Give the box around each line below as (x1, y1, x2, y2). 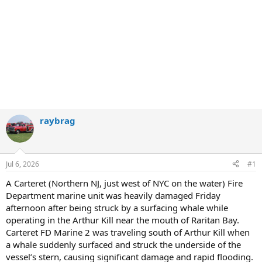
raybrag (40, 115, 75, 126)
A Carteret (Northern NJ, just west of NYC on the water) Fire (6, 177, 243, 189)
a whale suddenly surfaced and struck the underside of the (6, 238, 241, 250)
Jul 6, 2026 (6, 158, 39, 169)
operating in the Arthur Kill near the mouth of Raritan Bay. (6, 213, 239, 226)
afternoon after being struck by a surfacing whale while (6, 201, 228, 213)
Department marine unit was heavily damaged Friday (6, 189, 220, 201)
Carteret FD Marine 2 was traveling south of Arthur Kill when (6, 226, 250, 238)
